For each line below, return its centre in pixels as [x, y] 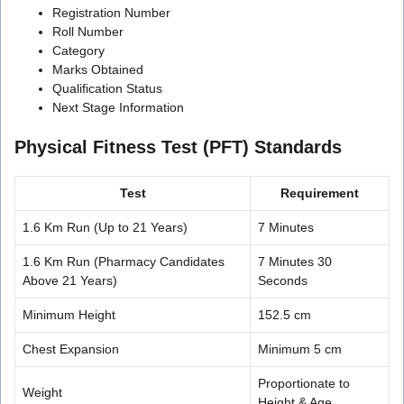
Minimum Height [69, 314]
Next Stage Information [118, 107]
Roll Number [88, 31]
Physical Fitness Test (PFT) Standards [178, 147]
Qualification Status [107, 88]
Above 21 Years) [70, 280]
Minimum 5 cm [300, 349]
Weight [42, 392]
